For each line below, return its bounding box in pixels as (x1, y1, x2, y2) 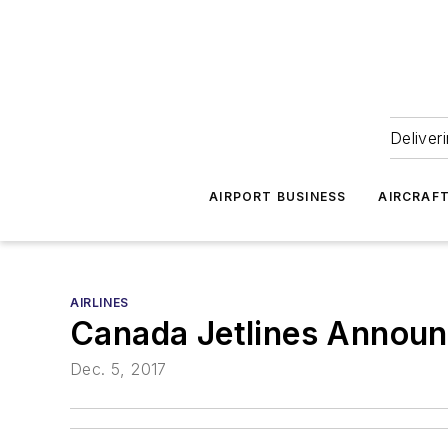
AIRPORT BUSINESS (209, 189, 347, 204)
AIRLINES (70, 295, 129, 310)
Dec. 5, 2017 (70, 359, 167, 380)
